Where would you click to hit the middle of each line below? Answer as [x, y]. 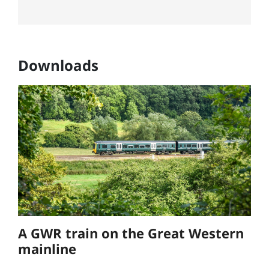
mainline [47, 249]
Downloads [58, 65]
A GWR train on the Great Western [131, 233]
